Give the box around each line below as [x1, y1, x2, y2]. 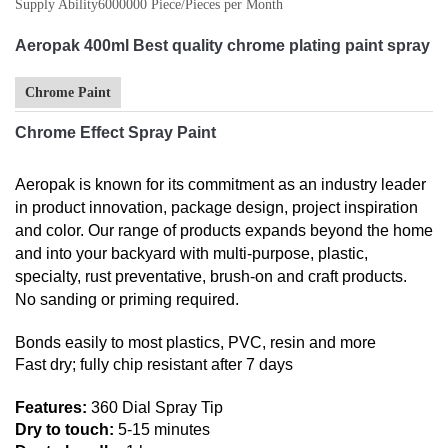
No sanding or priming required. [15, 290, 239, 308]
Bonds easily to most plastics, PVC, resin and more [15, 333, 376, 351]
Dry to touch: [15, 420, 114, 438]
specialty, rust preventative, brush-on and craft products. [15, 267, 407, 285]
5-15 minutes [114, 420, 210, 438]
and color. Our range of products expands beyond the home [15, 221, 433, 239]
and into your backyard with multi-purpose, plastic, [15, 244, 368, 262]
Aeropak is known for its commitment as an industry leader [15, 175, 426, 193]
